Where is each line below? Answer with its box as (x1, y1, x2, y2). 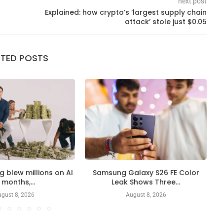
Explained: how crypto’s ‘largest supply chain (44, 7, 207, 17)
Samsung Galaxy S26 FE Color (92, 168, 199, 178)
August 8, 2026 (125, 191, 166, 199)
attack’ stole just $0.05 (124, 16, 207, 27)
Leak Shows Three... (111, 177, 181, 187)
